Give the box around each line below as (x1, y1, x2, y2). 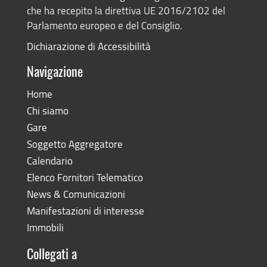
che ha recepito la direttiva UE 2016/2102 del (26, 4, 225, 18)
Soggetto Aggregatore (26, 137, 123, 151)
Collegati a (26, 249, 77, 262)
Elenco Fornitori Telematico (26, 170, 143, 185)
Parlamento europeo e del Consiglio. (26, 18, 182, 33)
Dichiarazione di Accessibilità (26, 39, 151, 54)
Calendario (26, 154, 73, 168)
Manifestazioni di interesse (26, 204, 144, 218)
